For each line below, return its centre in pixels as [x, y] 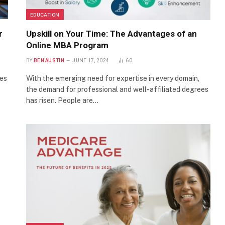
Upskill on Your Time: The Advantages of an [111, 34]
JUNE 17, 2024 [91, 61]
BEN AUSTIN [49, 61]
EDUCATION [45, 15]
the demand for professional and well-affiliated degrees [117, 90]
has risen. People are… [62, 101]
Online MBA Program [67, 45]
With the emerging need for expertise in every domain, [113, 79]
